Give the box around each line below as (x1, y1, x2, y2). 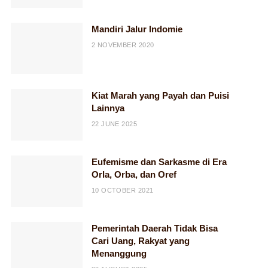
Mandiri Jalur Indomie (91, 24, 182, 35)
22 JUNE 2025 (91, 120, 138, 127)
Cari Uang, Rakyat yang (91, 235, 190, 246)
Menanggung (91, 248, 147, 258)
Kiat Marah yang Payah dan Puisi (91, 90, 229, 100)
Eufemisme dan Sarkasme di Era (91, 156, 227, 167)
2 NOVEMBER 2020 (91, 41, 154, 49)
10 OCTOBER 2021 (91, 186, 154, 194)
